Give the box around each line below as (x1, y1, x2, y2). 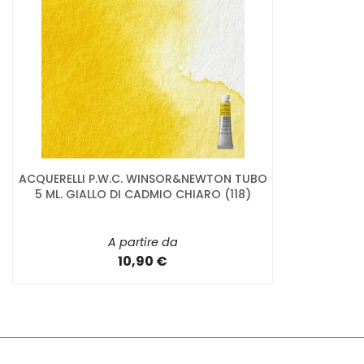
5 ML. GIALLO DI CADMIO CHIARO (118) (34, 186, 251, 203)
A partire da (107, 234, 178, 251)
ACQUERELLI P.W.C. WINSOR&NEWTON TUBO (18, 171, 267, 188)
